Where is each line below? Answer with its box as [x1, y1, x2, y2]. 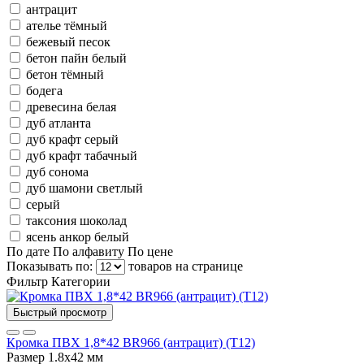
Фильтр [6, 274, 48, 288]
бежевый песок [26, 34, 110, 49]
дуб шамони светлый [26, 180, 143, 195]
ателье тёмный [26, 18, 107, 32]
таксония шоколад [26, 213, 127, 227]
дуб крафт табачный [26, 148, 137, 162]
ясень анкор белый [26, 229, 129, 244]
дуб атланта [26, 115, 91, 130]
